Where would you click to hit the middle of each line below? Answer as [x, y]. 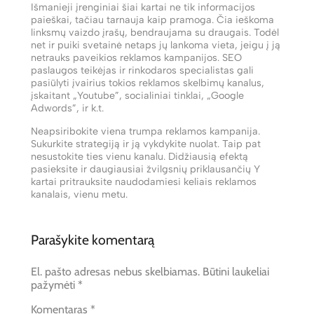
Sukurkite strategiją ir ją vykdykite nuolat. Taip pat [146, 143]
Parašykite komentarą [93, 239]
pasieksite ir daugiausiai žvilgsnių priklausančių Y [145, 169]
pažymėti [54, 285]
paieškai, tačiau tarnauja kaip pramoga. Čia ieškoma [152, 20]
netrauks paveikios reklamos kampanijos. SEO [136, 58]
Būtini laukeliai [236, 271]
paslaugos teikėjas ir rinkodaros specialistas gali [142, 70]
